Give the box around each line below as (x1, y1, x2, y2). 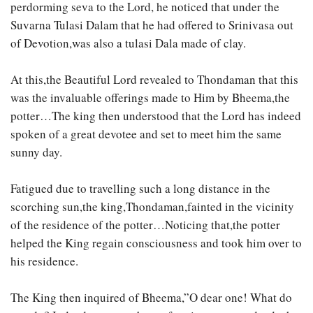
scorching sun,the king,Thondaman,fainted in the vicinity (10, 198, 294, 215)
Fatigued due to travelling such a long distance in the (10, 180, 270, 197)
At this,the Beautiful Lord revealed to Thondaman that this (10, 71, 298, 88)
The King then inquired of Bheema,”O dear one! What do (10, 289, 292, 306)
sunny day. (10, 144, 62, 161)
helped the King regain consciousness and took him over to (10, 235, 302, 252)
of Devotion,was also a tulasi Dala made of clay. (10, 35, 246, 52)
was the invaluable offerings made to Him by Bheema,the (10, 89, 290, 106)
